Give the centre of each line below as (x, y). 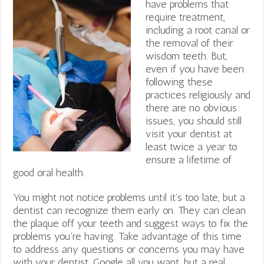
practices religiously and (198, 95)
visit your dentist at (189, 133)
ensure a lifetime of (189, 159)
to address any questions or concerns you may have (129, 249)
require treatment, (186, 17)
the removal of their (190, 43)
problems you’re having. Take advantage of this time (128, 236)
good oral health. (49, 172)
